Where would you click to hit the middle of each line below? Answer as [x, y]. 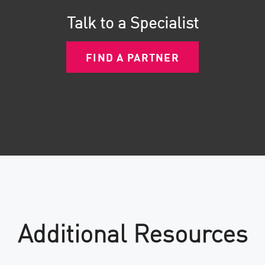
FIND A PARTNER [132, 57]
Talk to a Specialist [132, 22]
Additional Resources [132, 232]
